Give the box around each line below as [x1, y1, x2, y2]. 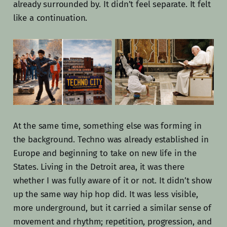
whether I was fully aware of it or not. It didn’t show [13, 175, 212, 186]
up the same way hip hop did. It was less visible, [13, 189, 198, 200]
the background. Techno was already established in [13, 134, 209, 145]
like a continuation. [13, 13, 88, 24]
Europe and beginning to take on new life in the [13, 148, 197, 159]
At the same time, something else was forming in [13, 121, 202, 132]
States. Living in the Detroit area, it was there [13, 162, 184, 173]
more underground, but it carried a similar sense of [13, 203, 212, 214]
